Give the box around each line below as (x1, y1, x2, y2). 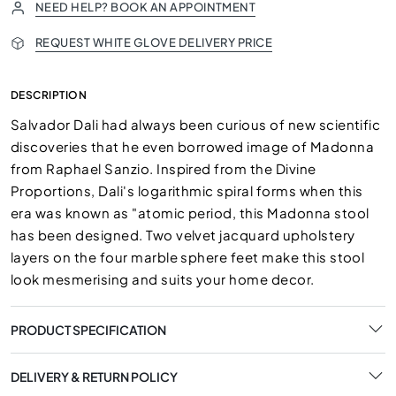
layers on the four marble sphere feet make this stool (11, 248, 365, 265)
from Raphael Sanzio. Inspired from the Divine (11, 160, 316, 177)
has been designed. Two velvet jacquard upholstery (11, 226, 355, 243)
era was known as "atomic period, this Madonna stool (11, 204, 369, 221)
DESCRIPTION (11, 88, 88, 102)
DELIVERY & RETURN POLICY (11, 368, 178, 385)
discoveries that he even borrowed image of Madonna (11, 138, 375, 155)
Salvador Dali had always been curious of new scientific (11, 116, 381, 133)
